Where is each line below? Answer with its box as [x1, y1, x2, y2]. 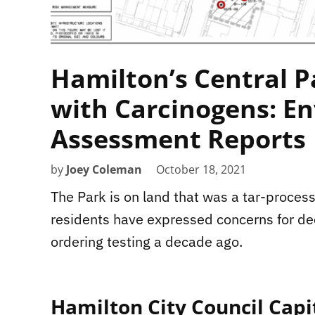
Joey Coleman [66, 161, 142, 177]
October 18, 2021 [156, 161, 246, 177]
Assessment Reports [51, 121, 306, 156]
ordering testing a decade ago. [51, 231, 243, 251]
